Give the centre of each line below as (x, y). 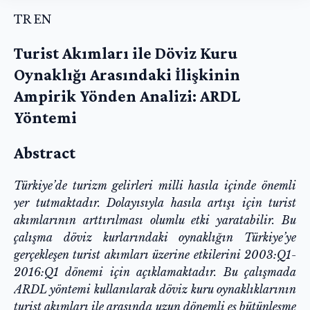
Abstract (45, 152)
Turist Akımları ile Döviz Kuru (126, 53)
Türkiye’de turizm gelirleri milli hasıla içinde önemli (155, 185)
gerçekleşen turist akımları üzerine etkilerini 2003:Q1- (155, 254)
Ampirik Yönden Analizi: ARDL (127, 95)
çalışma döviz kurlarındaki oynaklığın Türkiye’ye (155, 237)
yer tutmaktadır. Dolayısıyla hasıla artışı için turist (155, 202)
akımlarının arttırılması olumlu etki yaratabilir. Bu (155, 220)
